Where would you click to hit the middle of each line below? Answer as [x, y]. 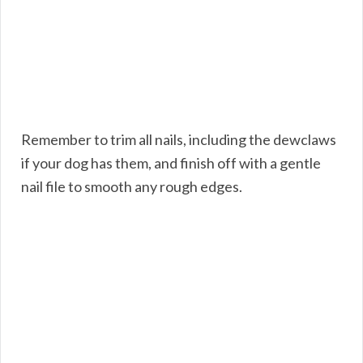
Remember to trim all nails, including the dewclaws [179, 139]
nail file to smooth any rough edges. [132, 186]
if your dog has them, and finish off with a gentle [171, 162]
